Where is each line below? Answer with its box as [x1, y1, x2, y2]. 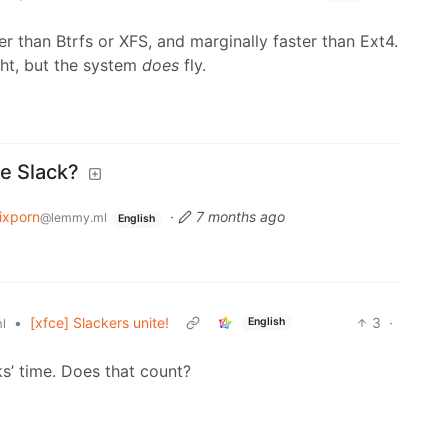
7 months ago [195, 208, 285, 226]
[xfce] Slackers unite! [30, 313, 169, 331]
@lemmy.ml [40, 210, 107, 226]
